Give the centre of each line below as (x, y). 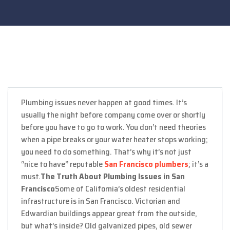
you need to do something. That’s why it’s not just (106, 151)
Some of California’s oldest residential (120, 188)
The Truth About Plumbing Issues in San (113, 176)
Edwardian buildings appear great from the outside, (109, 213)
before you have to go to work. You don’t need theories (113, 127)
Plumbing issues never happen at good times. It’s (104, 102)
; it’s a (198, 164)
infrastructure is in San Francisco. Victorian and (101, 201)
